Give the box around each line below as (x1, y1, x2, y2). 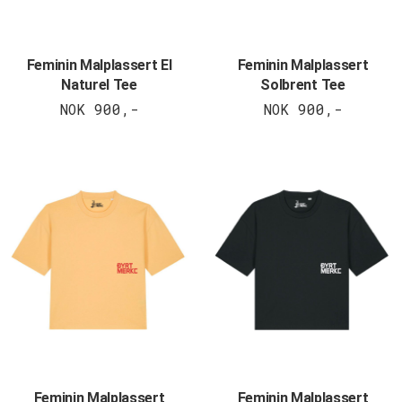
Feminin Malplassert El (26, 57, 172, 74)
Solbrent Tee (260, 76, 345, 94)
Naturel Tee (61, 76, 137, 94)
